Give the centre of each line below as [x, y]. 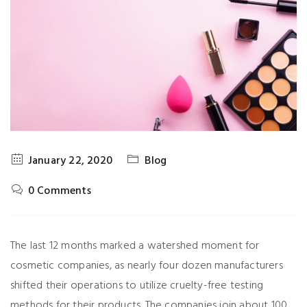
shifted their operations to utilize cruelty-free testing [137, 286]
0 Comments [59, 192]
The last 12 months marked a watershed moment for [135, 246]
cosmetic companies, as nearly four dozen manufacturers [147, 266]
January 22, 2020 [70, 161]
